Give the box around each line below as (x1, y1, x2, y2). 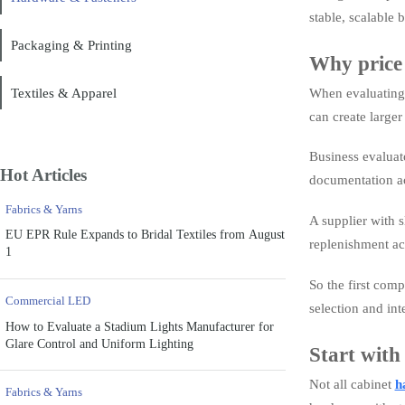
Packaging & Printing (11, 37, 132, 52)
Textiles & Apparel (11, 85, 117, 100)
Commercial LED (5, 294, 91, 308)
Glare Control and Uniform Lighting (5, 335, 194, 351)
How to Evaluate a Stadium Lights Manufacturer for (5, 318, 275, 334)
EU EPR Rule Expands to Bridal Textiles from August (5, 227, 286, 242)
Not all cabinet (308, 376, 395, 391)
